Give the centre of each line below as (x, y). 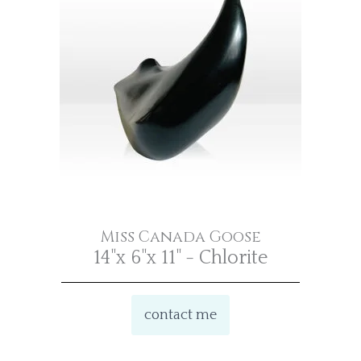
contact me (180, 315)
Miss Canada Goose (180, 237)
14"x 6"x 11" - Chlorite (180, 257)
